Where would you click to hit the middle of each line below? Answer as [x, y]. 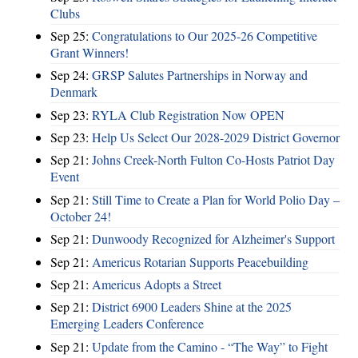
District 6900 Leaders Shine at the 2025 [192, 307]
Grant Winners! [89, 52]
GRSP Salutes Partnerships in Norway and [200, 75]
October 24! [81, 216]
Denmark [74, 92]
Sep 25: [71, 35]
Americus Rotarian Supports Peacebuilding [200, 261]
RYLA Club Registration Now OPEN [188, 114]
